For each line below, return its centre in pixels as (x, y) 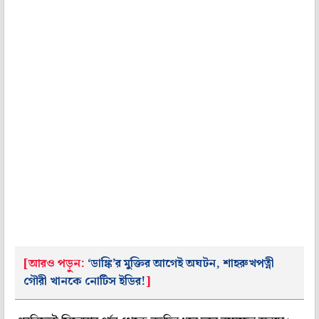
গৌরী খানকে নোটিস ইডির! (84, 281)
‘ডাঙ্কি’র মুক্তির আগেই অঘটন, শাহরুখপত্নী (181, 263)
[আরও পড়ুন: (56, 263)
